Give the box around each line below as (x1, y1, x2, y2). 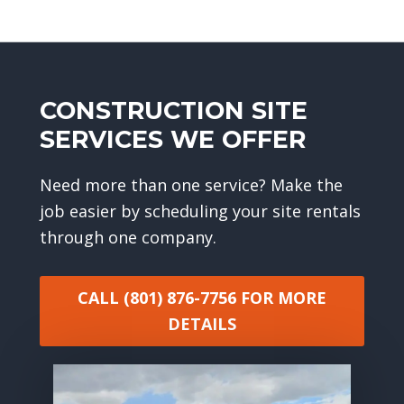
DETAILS (167, 312, 236, 335)
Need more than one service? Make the (39, 173, 343, 196)
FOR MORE (240, 286, 326, 308)
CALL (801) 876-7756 (77, 286, 236, 308)
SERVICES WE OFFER (39, 124, 306, 154)
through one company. (39, 225, 216, 248)
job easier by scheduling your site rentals (39, 199, 361, 222)
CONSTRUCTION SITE (39, 95, 308, 125)
